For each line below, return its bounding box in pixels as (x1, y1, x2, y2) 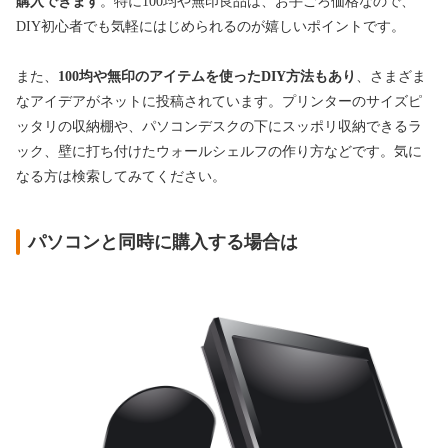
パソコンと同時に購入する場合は (28, 231, 298, 252)
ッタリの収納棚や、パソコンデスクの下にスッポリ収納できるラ (16, 118, 422, 134)
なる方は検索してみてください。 (16, 168, 226, 184)
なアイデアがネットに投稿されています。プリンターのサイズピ (16, 93, 422, 109)
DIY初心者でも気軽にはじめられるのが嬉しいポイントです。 (16, 18, 405, 34)
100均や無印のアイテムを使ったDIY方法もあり (58, 68, 356, 84)
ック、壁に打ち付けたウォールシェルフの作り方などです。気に (16, 143, 422, 159)
